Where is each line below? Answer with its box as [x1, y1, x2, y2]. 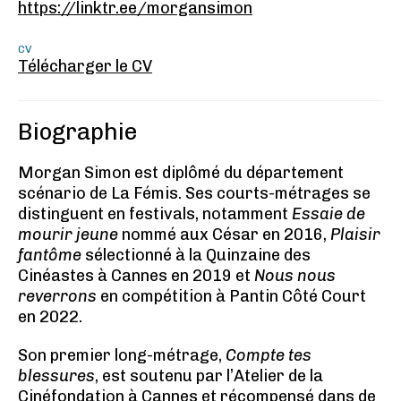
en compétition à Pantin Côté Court [97, 286, 366, 306]
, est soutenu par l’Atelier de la [95, 366, 323, 386]
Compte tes [226, 346, 311, 365]
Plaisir [330, 225, 380, 244]
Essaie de [292, 204, 365, 224]
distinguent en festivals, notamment [18, 204, 292, 224]
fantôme [18, 245, 81, 265]
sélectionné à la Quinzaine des [81, 245, 311, 265]
